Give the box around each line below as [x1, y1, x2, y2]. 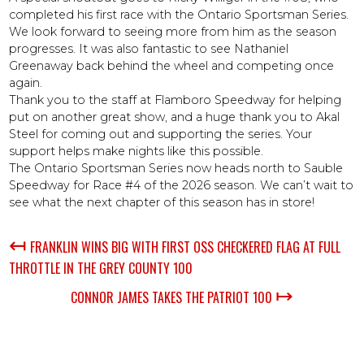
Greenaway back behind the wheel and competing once [9, 58, 335, 73]
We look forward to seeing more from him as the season [9, 24, 337, 39]
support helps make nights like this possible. [9, 144, 264, 158]
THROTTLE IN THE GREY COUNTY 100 [9, 258, 193, 278]
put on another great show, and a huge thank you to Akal [9, 110, 340, 124]
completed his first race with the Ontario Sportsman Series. [9, 7, 349, 22]
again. [9, 76, 43, 90]
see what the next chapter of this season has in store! [9, 195, 315, 210]
